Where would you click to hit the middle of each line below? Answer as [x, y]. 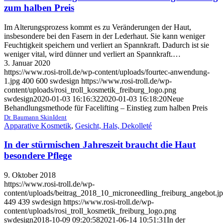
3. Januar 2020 [27, 63]
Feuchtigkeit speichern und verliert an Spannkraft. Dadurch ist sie [107, 45]
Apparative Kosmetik [38, 125]
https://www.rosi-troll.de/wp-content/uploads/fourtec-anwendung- [107, 72]
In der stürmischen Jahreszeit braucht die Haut [100, 145]
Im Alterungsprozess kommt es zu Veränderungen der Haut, [98, 27]
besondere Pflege [38, 156]
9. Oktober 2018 [30, 175]
